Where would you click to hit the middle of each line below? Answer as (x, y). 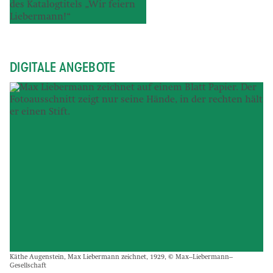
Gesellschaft (28, 266)
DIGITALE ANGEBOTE (63, 68)
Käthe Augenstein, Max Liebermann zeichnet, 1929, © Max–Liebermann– (121, 258)
